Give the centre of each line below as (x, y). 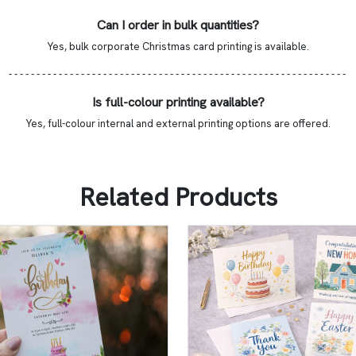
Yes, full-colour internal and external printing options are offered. (178, 123)
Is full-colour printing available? (178, 102)
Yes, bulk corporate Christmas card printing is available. (178, 46)
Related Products (178, 197)
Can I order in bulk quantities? (178, 25)
